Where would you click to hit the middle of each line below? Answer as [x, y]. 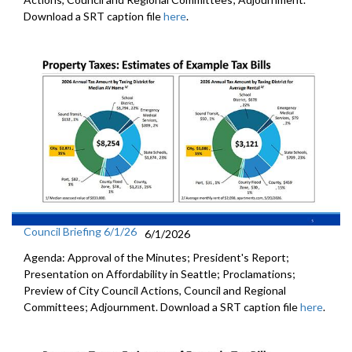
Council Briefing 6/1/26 [80, 231]
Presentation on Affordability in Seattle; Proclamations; [159, 273]
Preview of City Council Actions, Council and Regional [155, 290]
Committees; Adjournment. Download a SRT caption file [162, 306]
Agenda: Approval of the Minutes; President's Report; [156, 257]
